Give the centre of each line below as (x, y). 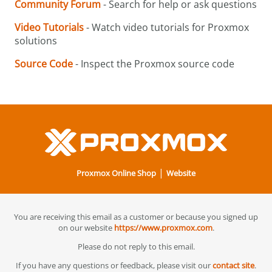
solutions (36, 41)
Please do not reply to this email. (136, 246)
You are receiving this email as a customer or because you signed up (136, 216)
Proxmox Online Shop (116, 173)
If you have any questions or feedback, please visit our (114, 265)
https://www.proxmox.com (163, 227)
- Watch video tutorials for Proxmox (166, 28)
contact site (233, 265)
